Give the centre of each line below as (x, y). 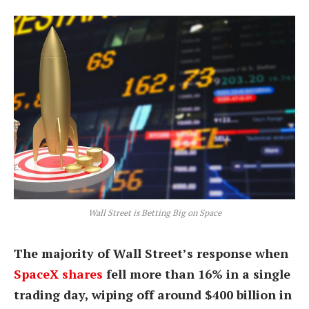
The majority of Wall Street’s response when (151, 253)
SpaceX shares (58, 273)
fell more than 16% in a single (197, 273)
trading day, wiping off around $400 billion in (153, 294)
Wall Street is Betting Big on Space (154, 212)
